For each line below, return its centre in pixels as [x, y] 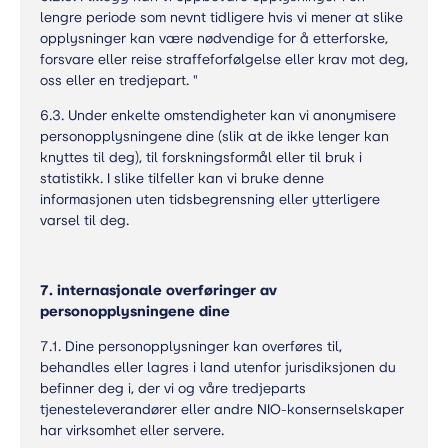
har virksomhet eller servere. [132, 430]
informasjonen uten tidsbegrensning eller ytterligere [210, 199]
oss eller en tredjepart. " [119, 80]
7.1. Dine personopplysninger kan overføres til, [191, 346]
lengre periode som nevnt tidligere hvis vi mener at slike [221, 17]
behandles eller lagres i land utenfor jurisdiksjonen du [218, 367]
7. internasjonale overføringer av [158, 290]
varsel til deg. [84, 220]
